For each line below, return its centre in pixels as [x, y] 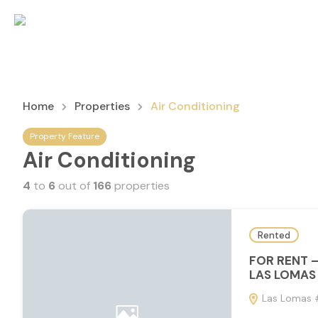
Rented [274, 235]
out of [74, 186]
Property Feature [65, 136]
